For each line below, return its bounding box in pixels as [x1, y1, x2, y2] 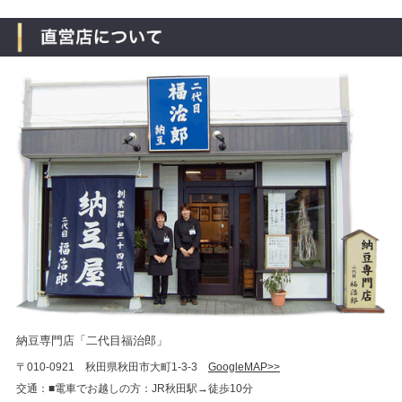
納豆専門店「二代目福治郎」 [15, 333, 168, 347]
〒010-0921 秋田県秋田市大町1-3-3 [15, 360, 208, 373]
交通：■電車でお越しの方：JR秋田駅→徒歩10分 [15, 381, 253, 395]
